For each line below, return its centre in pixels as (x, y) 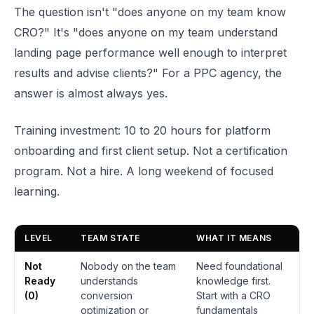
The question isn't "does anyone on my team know (150, 12)
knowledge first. (233, 281)
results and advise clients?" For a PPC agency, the (148, 73)
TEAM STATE (110, 238)
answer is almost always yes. (91, 93)
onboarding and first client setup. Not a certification (151, 151)
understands (109, 281)
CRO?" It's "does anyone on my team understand (146, 32)
